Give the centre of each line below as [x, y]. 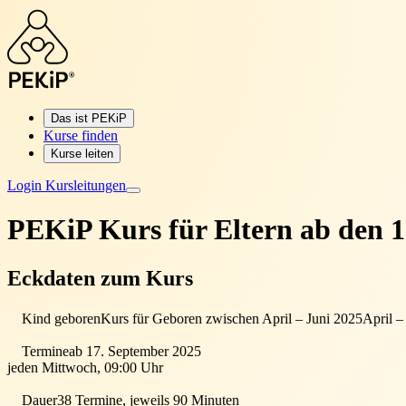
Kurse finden [81, 135]
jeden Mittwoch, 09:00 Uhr [85, 367]
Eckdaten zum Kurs [100, 278]
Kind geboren [61, 318]
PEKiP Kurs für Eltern [154, 230]
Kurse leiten [82, 154]
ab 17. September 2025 [135, 351]
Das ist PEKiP [89, 118]
